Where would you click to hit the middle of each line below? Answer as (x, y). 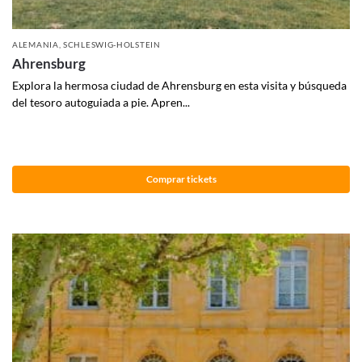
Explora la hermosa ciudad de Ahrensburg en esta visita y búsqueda (179, 86)
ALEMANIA (36, 45)
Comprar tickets (181, 179)
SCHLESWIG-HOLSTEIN (112, 45)
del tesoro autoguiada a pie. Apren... (101, 103)
